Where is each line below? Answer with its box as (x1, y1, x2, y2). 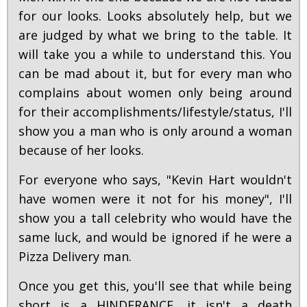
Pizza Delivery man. (19, 248, 132, 265)
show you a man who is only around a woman (19, 123, 292, 140)
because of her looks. (19, 142, 147, 159)
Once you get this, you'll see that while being (19, 278, 292, 295)
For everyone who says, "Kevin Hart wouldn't (19, 171, 292, 188)
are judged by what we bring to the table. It (19, 27, 292, 44)
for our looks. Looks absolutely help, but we (19, 8, 292, 25)
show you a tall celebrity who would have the (19, 210, 292, 227)
